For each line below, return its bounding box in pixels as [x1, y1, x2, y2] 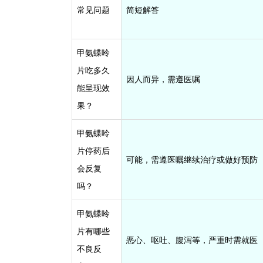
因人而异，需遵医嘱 [126, 74, 200, 84]
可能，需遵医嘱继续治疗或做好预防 [126, 154, 258, 164]
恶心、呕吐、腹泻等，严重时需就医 [126, 235, 258, 245]
